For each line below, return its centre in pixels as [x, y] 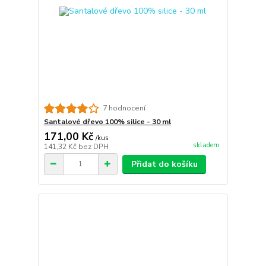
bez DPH [93, 146]
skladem [206, 145]
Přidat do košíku [164, 164]
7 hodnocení [124, 108]
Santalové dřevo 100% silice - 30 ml [107, 121]
